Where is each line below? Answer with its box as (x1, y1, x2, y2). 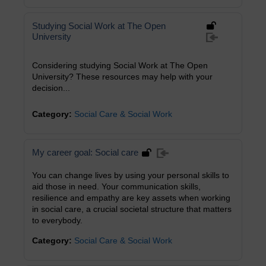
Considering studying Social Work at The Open (32, 61, 208, 70)
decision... (32, 83, 70, 93)
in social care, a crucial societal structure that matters (32, 204, 232, 214)
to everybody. (32, 216, 83, 225)
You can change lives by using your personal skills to (32, 170, 229, 180)
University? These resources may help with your (32, 72, 213, 81)
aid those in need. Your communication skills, (32, 182, 201, 191)
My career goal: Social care (32, 147, 138, 157)
